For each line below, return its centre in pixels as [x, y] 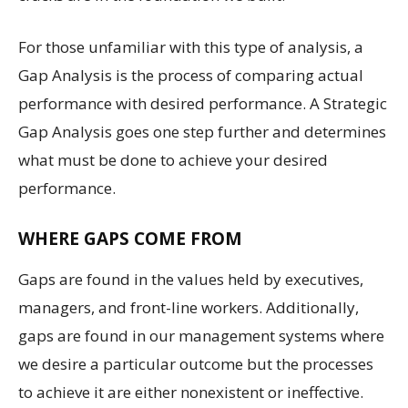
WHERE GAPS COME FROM [130, 238]
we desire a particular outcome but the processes [196, 363]
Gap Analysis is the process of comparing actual [191, 75]
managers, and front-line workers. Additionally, [189, 307]
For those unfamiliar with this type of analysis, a [191, 46]
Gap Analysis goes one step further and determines [202, 131]
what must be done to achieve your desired [173, 159]
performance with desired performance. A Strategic [203, 103]
